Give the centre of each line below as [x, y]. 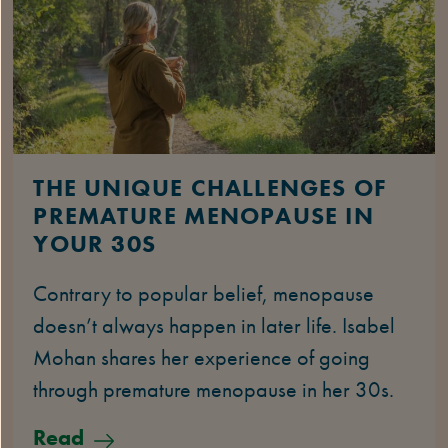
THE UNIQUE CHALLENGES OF [210, 188]
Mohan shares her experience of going [202, 358]
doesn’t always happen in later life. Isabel [214, 326]
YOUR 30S [95, 244]
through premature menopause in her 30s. [214, 390]
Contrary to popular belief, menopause [204, 294]
